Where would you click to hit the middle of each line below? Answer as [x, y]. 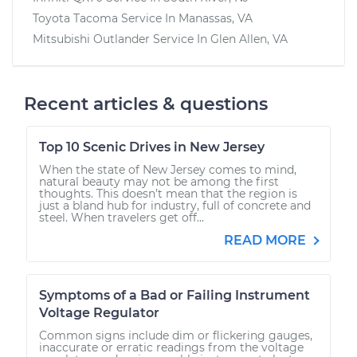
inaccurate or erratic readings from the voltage [171, 347]
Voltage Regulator [99, 312]
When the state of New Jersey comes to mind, [168, 169]
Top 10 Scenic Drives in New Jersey [152, 147]
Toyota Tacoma [75, 18]
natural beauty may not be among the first [159, 181]
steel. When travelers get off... [122, 217]
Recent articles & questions [146, 104]
